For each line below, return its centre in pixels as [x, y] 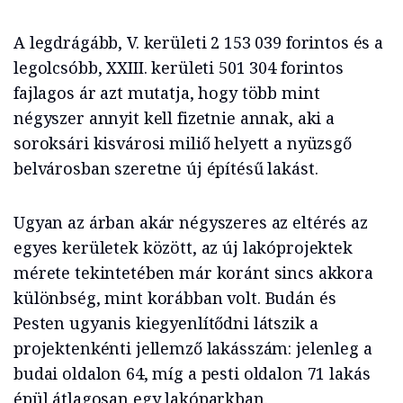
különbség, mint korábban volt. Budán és [175, 298]
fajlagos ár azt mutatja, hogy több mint [167, 93]
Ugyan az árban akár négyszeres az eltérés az [191, 223]
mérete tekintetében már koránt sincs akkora [193, 273]
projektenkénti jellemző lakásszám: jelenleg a [193, 349]
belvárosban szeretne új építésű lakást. [166, 169]
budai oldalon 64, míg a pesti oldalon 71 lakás [192, 374]
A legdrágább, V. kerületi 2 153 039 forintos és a [198, 43]
